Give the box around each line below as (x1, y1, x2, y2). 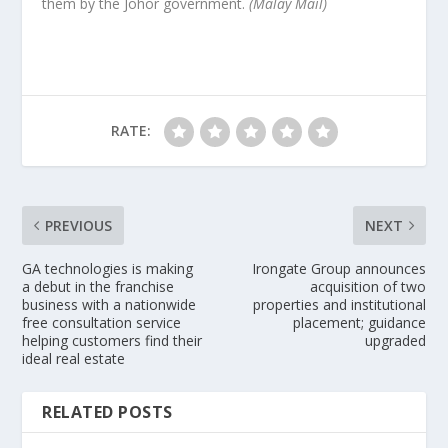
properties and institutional (252, 294, 426, 314)
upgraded (364, 330, 426, 350)
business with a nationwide (22, 294, 197, 314)
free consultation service (22, 312, 182, 332)
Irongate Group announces (251, 258, 426, 278)
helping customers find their (22, 330, 203, 350)
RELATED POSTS (42, 400, 173, 423)
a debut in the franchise (22, 276, 175, 296)
